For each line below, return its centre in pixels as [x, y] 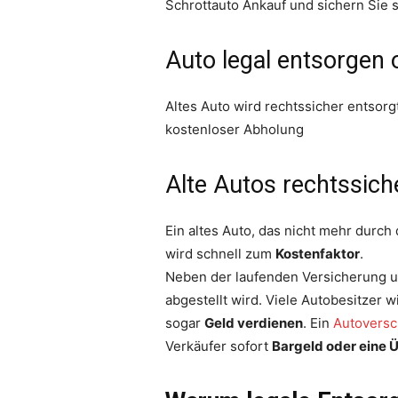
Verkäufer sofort [219, 346]
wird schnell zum [220, 253]
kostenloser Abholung [235, 129]
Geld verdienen [254, 322]
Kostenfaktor [318, 253]
